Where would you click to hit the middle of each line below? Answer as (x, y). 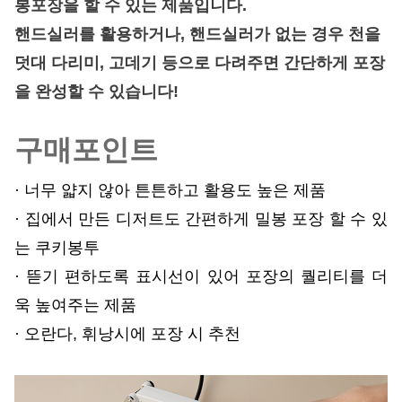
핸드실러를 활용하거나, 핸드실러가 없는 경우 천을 (197, 34)
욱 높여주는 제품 (75, 305)
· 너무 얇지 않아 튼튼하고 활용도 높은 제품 (170, 190)
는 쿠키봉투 (57, 247)
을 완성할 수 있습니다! (96, 91)
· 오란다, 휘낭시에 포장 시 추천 (127, 333)
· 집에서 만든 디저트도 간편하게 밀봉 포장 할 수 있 (201, 218)
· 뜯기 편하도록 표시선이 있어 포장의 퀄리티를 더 (201, 276)
